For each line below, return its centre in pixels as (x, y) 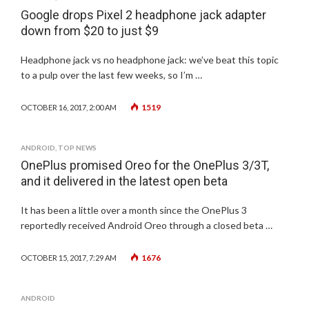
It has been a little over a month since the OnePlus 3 (134, 210)
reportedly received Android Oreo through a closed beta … (147, 225)
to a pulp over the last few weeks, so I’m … (111, 75)
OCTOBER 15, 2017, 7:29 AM (69, 258)
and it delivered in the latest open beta (124, 181)
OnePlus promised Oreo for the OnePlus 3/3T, (145, 165)
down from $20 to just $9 (90, 31)
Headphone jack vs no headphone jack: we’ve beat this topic (150, 60)
